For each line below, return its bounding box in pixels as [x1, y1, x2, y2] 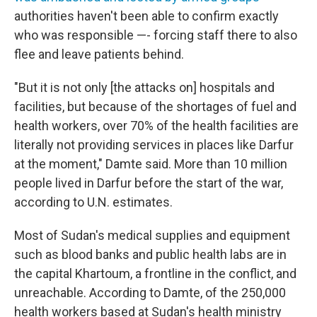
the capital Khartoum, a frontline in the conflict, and [14, 266, 296, 281]
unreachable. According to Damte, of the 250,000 [14, 285, 286, 300]
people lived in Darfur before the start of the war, [14, 175, 283, 190]
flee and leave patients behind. [14, 47, 184, 62]
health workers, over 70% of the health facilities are [14, 118, 299, 133]
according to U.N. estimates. [14, 195, 173, 209]
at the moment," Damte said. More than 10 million [14, 156, 287, 171]
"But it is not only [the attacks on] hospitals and [14, 80, 275, 95]
